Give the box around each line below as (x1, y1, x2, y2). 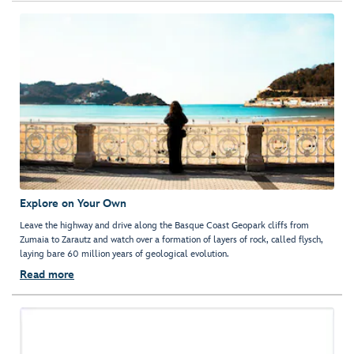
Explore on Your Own (20, 197, 126, 211)
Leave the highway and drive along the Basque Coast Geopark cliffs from (20, 220, 309, 232)
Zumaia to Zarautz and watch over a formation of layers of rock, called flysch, (20, 234, 323, 247)
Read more (20, 268, 74, 282)
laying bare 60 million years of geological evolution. (20, 248, 229, 261)
